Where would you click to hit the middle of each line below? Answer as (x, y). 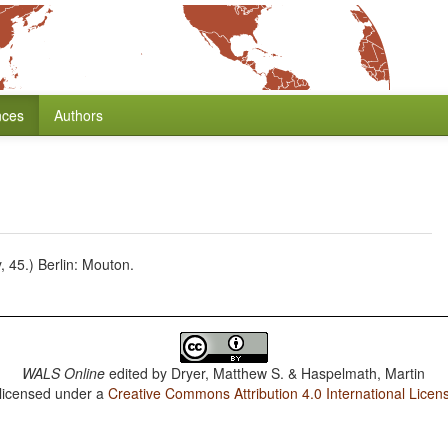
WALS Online (64, 373)
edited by (138, 373)
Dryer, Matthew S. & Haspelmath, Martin (298, 373)
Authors (78, 115)
